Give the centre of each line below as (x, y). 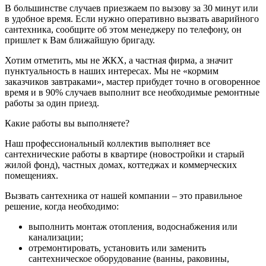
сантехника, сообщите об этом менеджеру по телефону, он (123, 29)
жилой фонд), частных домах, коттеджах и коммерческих (121, 164)
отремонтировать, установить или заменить (117, 248)
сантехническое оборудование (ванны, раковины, (129, 258)
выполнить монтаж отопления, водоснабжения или (133, 226)
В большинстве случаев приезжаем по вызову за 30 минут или (132, 8)
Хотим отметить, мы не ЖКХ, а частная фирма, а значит (119, 60)
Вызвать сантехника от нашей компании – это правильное (123, 195)
